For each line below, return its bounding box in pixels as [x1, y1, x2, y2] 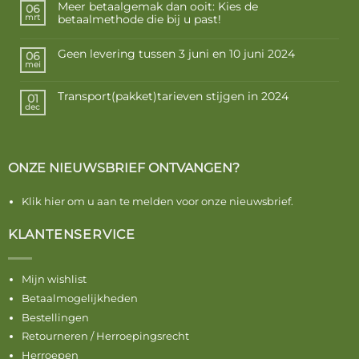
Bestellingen [21, 310, 89, 324]
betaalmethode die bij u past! [57, 11, 221, 26]
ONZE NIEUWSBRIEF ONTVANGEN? [7, 160, 240, 176]
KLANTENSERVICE [7, 226, 135, 242]
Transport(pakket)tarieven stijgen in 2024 [57, 88, 288, 103]
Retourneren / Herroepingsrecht [21, 329, 189, 343]
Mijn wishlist [21, 272, 87, 285]
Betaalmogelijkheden [21, 291, 138, 305]
